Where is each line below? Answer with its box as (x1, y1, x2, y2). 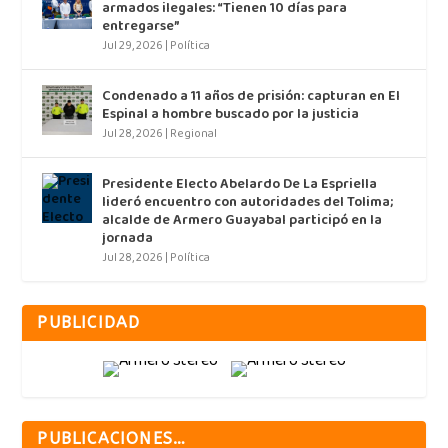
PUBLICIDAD (37, 313, 141, 333)
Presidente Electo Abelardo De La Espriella (102, 173, 378, 197)
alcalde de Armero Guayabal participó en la (102, 209, 383, 233)
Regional (170, 124, 218, 145)
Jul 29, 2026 (102, 36, 164, 57)
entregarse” (102, 15, 181, 39)
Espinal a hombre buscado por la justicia (102, 103, 360, 127)
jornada (102, 227, 154, 251)
